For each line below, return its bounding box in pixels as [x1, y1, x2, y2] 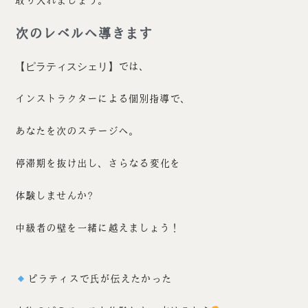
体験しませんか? [15, 190, 93, 201]
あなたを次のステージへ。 [15, 126, 140, 137]
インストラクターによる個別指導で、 [15, 93, 191, 104]
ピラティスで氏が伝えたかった [27, 274, 172, 285]
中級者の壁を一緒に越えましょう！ [15, 223, 181, 234]
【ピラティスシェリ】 [15, 60, 119, 72]
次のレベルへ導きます [15, 26, 153, 41]
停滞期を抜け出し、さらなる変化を [15, 158, 181, 169]
